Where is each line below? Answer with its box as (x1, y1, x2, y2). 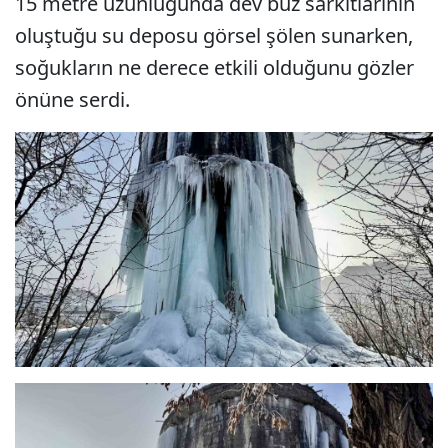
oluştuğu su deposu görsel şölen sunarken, (15, 22, 413, 49)
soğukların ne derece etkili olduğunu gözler (15, 54, 414, 81)
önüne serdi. (15, 86, 130, 113)
